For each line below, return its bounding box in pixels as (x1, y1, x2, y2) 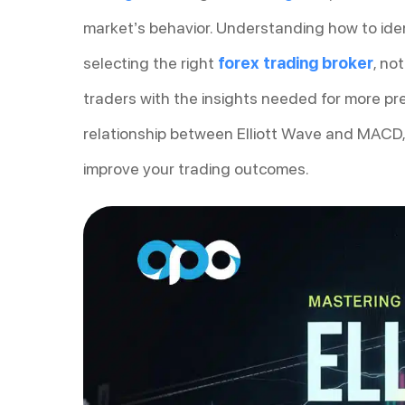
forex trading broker (218, 52, 373, 72)
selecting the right (83, 52, 218, 72)
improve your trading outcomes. (83, 158, 309, 178)
